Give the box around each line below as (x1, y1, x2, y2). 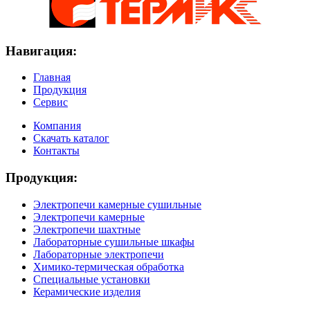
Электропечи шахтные (33, 223, 140, 235)
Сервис (33, 96, 68, 109)
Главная (33, 71, 71, 84)
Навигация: (6, 43, 77, 58)
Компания (33, 120, 81, 132)
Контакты (33, 145, 80, 157)
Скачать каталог (33, 132, 109, 145)
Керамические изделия (33, 285, 140, 298)
